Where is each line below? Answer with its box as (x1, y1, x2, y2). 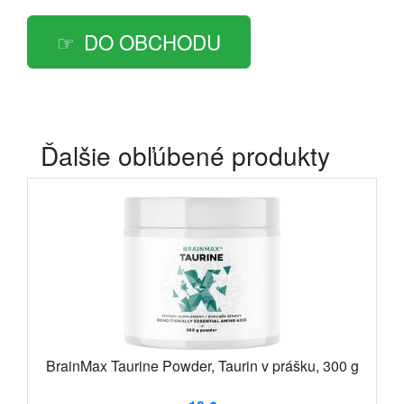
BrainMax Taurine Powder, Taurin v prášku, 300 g (45, 355, 359, 377)
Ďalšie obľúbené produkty (41, 137, 330, 174)
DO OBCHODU (84, 27, 221, 57)
